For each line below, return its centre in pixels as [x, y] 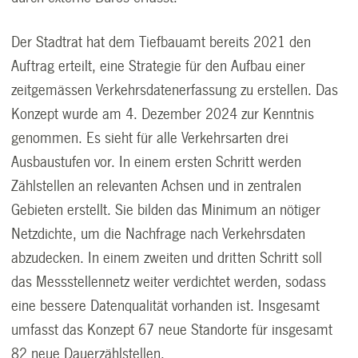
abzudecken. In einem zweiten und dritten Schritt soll [167, 259]
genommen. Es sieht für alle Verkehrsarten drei [150, 139]
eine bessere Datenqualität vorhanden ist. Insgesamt [166, 306]
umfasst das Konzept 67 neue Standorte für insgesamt [172, 330]
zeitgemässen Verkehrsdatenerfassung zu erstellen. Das [175, 91]
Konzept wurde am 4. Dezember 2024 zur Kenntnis [163, 115]
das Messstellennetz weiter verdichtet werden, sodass [169, 282]
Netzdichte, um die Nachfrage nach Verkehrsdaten [159, 235]
